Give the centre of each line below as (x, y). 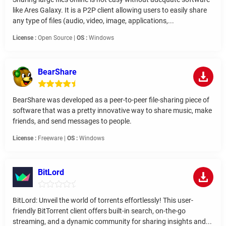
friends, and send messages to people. (72, 121)
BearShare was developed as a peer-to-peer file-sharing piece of (111, 100)
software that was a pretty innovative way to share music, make (112, 111)
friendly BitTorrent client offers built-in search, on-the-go (99, 211)
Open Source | (56, 38)
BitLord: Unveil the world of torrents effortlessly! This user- (103, 201)
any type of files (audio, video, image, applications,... (93, 21)
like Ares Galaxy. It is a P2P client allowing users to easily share (110, 10)
